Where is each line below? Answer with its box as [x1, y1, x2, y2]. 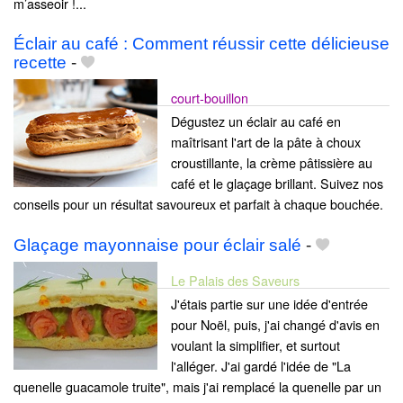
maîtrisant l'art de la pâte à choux [171, 132, 361, 152]
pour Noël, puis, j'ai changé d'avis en [171, 314, 380, 334]
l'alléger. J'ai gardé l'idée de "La [171, 355, 351, 375]
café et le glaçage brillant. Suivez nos [171, 174, 383, 193]
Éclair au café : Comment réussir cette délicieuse [13, 34, 390, 54]
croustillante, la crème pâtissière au [171, 153, 372, 173]
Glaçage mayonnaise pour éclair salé [13, 235, 301, 255]
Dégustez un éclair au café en [171, 112, 341, 131]
